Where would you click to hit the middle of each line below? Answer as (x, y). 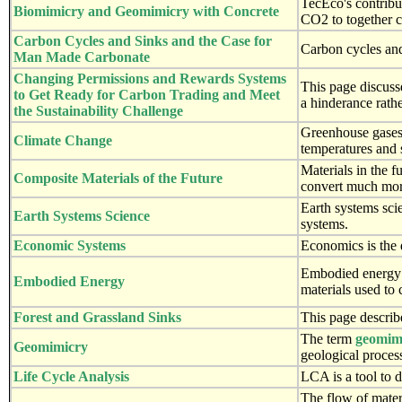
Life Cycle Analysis (71, 376)
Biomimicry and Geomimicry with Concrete (146, 11)
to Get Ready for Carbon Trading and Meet (147, 94)
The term (328, 338)
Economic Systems (70, 245)
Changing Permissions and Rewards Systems (150, 78)
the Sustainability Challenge (98, 110)
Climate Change (63, 140)
